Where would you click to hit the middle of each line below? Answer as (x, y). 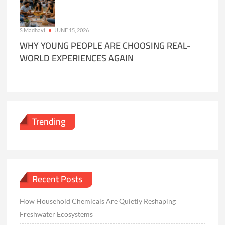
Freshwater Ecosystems (57, 214)
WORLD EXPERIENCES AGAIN (77, 58)
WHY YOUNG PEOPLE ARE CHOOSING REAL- (105, 45)
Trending (49, 122)
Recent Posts (58, 179)
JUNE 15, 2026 (72, 30)
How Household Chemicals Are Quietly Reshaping (98, 201)
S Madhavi (33, 30)
